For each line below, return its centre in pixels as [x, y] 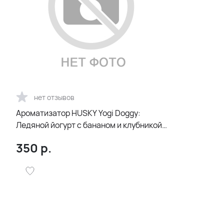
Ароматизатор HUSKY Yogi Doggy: [78, 113]
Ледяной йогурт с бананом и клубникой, [90, 125]
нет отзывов [54, 97]
